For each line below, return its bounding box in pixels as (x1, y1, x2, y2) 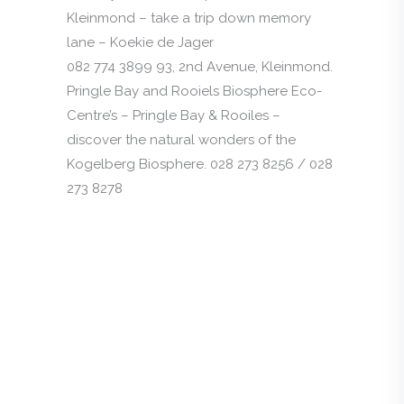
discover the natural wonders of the (67, 131, 296, 148)
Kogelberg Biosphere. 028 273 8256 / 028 (67, 155, 333, 172)
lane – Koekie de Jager (67, 33, 214, 50)
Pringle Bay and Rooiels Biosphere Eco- (67, 82, 322, 99)
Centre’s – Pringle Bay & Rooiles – (67, 106, 280, 124)
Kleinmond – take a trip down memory (67, 9, 311, 26)
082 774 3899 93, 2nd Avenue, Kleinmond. (67, 58, 333, 75)
